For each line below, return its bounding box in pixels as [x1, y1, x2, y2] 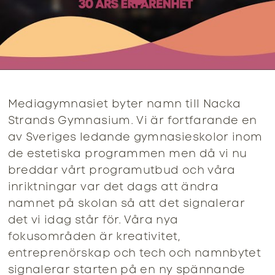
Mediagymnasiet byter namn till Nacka [7, 98, 241, 110]
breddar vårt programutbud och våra [7, 165, 236, 177]
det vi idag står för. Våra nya [7, 214, 179, 227]
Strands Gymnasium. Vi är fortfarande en [7, 115, 257, 127]
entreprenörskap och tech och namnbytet [7, 247, 261, 260]
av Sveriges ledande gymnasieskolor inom [7, 131, 263, 144]
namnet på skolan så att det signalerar [7, 198, 246, 210]
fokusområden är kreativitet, [7, 231, 181, 243]
